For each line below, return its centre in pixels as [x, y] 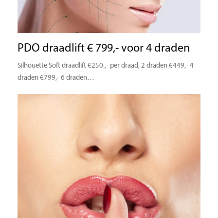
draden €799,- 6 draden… [56, 78]
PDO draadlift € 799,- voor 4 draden [103, 49]
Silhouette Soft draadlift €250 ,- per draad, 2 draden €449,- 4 [106, 66]
